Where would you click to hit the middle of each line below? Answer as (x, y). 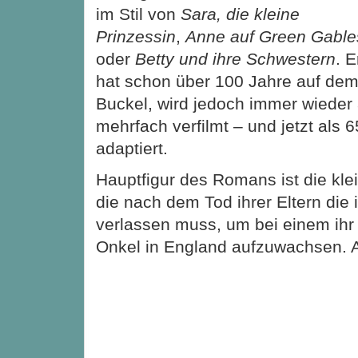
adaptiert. (132, 148)
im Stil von (138, 14)
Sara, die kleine (240, 14)
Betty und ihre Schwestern (235, 58)
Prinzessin (136, 36)
